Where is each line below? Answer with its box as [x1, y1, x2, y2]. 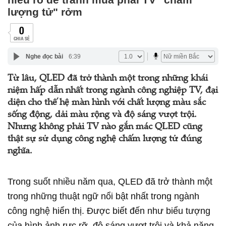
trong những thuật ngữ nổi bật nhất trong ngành [8, 191, 199, 201]
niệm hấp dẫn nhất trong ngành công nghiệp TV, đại [8, 86, 218, 95]
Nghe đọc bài [25, 52, 63, 60]
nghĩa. [8, 147, 32, 156]
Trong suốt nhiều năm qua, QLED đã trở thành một [8, 177, 212, 187]
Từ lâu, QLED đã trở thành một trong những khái [8, 74, 208, 83]
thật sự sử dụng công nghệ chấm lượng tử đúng [8, 135, 202, 144]
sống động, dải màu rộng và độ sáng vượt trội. [8, 110, 197, 120]
